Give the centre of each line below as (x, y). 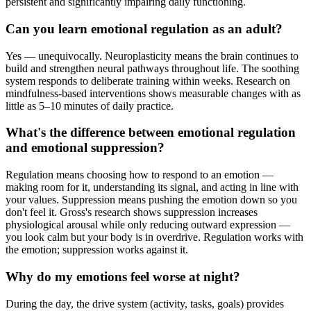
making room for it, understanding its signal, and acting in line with (152, 187)
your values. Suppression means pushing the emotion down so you (151, 200)
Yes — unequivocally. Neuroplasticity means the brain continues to (152, 56)
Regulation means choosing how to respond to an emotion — (140, 175)
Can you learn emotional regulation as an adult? (144, 28)
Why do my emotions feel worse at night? (123, 276)
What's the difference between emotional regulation (151, 133)
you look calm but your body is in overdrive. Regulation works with (154, 237)
